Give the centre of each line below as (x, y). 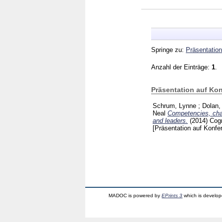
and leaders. (170, 120)
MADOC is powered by (135, 195)
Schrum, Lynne (174, 106)
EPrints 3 (172, 195)
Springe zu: (168, 50)
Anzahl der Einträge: (181, 67)
